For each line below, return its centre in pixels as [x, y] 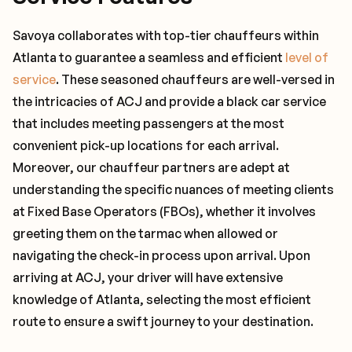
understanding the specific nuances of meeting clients [173, 189]
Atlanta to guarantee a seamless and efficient [149, 57]
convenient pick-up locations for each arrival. [146, 145]
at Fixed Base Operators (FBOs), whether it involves [164, 211]
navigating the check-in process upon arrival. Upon [161, 255]
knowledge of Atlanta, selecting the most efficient [162, 299]
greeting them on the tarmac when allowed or [145, 233]
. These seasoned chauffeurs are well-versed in [195, 79]
